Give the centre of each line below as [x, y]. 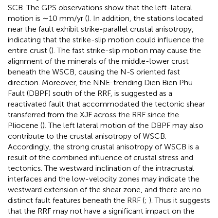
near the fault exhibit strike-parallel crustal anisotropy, [101, 29]
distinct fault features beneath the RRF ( [76, 200]
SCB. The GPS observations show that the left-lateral [100, 7]
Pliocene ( [25, 125]
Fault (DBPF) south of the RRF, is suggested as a [90, 93]
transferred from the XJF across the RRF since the [93, 114]
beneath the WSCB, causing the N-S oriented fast [94, 72]
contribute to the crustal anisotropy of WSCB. [87, 136]
